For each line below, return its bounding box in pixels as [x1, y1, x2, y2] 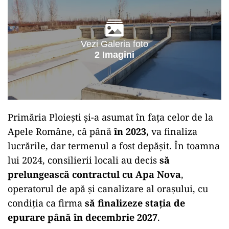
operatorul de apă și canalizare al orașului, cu [8, 182, 208, 195]
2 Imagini [95, 49, 134, 60]
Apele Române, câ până [8, 125, 114, 138]
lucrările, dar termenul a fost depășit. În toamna [8, 139, 220, 152]
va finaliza [149, 125, 197, 138]
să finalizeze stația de [85, 196, 185, 209]
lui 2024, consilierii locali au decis [8, 153, 159, 166]
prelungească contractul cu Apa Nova [8, 168, 181, 180]
